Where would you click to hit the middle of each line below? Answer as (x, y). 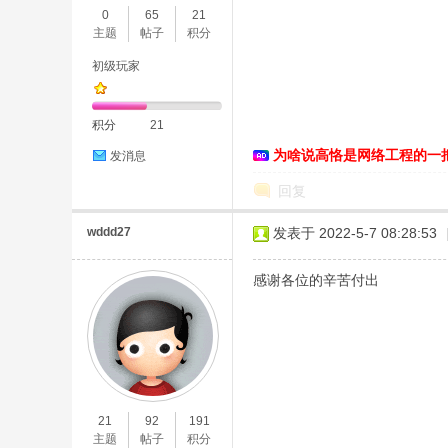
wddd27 (109, 232)
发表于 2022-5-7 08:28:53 (355, 233)
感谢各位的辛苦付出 (316, 280)
